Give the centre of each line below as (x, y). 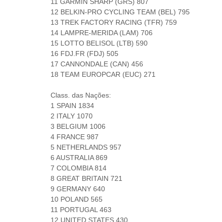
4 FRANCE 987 (75, 137)
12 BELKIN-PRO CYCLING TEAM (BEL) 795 (120, 12)
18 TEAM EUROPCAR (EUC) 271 (103, 74)
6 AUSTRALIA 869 (79, 158)
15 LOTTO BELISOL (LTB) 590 (99, 43)
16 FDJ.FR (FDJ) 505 (84, 54)
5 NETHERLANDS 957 (86, 147)
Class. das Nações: (81, 95)
